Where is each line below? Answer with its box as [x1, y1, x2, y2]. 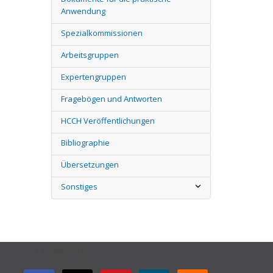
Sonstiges [60, 181, 97, 192]
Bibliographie [60, 137, 110, 148]
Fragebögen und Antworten [60, 93, 162, 104]
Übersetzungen [60, 159, 119, 170]
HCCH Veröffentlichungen [60, 115, 155, 126]
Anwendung [60, 5, 105, 16]
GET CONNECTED [24, 246, 92, 257]
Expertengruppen [60, 71, 126, 82]
